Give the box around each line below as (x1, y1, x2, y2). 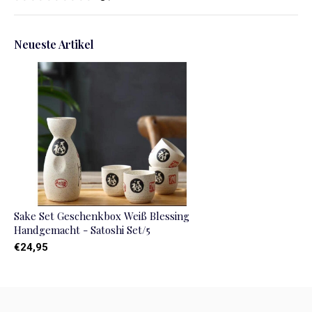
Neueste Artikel (14, 37, 94, 52)
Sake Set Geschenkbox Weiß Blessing (14, 208, 189, 223)
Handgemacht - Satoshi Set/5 (14, 222, 150, 237)
